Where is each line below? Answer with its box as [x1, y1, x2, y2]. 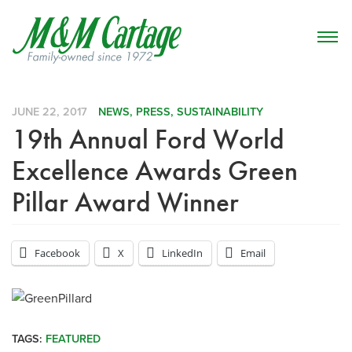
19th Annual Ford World [12, 122, 284, 156]
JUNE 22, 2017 [12, 103, 87, 120]
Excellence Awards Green [12, 153, 298, 188]
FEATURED [46, 330, 101, 347]
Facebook [35, 245, 80, 260]
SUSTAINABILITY [177, 103, 264, 120]
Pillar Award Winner [12, 185, 239, 219]
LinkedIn [162, 245, 203, 260]
